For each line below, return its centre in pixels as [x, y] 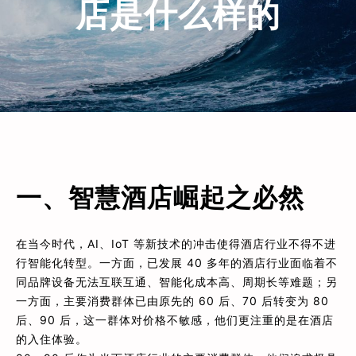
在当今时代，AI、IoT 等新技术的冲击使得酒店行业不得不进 [176, 244]
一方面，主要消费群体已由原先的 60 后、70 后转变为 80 [172, 301]
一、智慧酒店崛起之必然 [160, 197]
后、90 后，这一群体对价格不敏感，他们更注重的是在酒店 [175, 320]
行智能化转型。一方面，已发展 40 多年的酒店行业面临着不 [177, 263]
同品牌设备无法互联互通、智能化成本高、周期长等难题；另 [177, 282]
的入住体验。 [52, 339]
